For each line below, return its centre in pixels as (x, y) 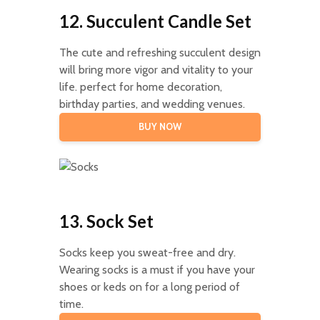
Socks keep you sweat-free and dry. (147, 252)
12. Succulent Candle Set (155, 21)
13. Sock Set (106, 221)
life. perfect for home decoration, (140, 86)
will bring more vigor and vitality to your (156, 69)
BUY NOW (160, 126)
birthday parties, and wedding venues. (152, 104)
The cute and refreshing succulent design (160, 52)
